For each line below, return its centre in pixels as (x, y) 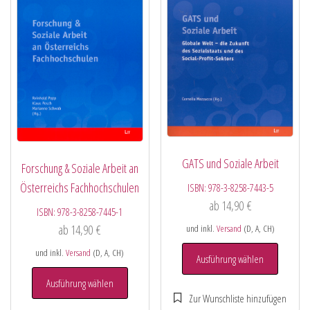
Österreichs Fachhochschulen (80, 188)
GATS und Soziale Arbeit (230, 163)
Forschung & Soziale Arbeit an (80, 168)
